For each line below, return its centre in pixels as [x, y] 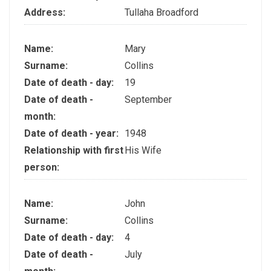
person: [43, 167]
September [148, 99]
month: [41, 116]
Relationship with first [74, 150]
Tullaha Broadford [161, 12]
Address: [46, 12]
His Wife [143, 150]
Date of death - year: [73, 133]
